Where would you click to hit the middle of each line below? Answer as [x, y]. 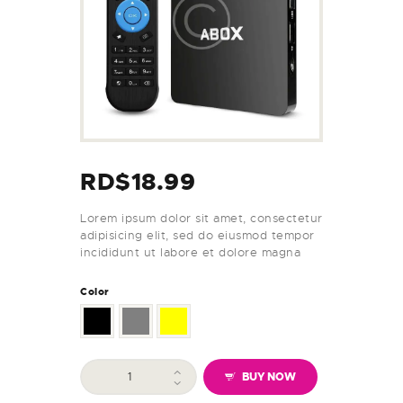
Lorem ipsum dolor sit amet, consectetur [201, 218]
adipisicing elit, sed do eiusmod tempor [197, 235]
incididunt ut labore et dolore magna [190, 252]
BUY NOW [269, 376]
